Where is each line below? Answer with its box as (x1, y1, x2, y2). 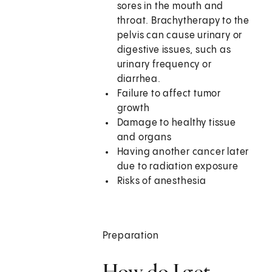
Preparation (102, 231, 159, 242)
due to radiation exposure (117, 161, 239, 172)
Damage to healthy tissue (117, 118, 236, 129)
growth (117, 103, 150, 114)
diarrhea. (117, 74, 161, 85)
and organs (117, 132, 172, 143)
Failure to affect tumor (117, 89, 222, 100)
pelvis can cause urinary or (117, 30, 243, 41)
